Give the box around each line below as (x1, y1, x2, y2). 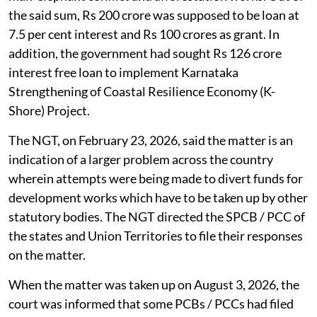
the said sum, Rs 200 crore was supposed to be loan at (8, 7, 299, 23)
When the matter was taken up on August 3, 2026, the (8, 277, 299, 293)
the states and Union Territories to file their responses (8, 228, 303, 244)
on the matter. (8, 247, 86, 263)
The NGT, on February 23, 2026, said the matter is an (8, 132, 293, 149)
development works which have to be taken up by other (8, 190, 308, 206)
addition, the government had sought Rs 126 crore (8, 45, 282, 62)
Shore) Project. (8, 103, 90, 119)
